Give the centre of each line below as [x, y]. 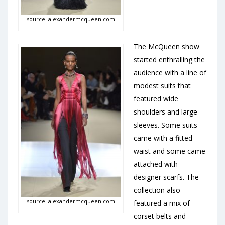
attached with [156, 164]
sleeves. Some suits [165, 125]
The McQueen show [166, 46]
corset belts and [160, 216]
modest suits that [162, 86]
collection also [157, 190]
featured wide [156, 99]
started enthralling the [169, 60]
